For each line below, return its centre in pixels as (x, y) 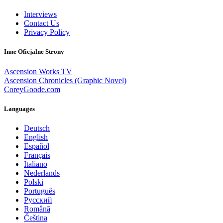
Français (37, 155)
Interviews (40, 14)
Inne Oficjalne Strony (34, 52)
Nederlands (42, 173)
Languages (19, 109)
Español (37, 146)
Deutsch (37, 128)
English (36, 137)
